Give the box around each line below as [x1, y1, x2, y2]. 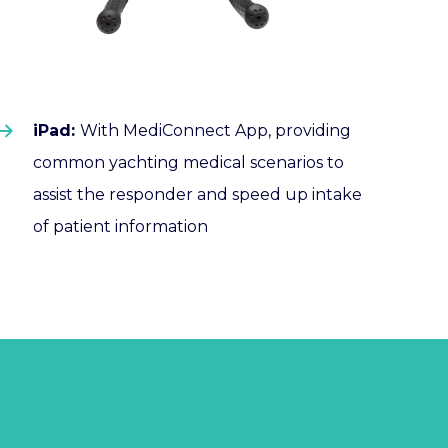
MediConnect [122, 121, 231, 141]
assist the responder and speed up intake [32, 185, 362, 205]
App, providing [230, 121, 351, 141]
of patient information [32, 217, 208, 237]
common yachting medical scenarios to [32, 153, 344, 173]
